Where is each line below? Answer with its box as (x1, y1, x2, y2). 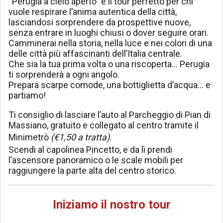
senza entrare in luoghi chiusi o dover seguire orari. (8, 27, 209, 38)
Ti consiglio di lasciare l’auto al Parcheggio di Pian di (8, 109, 211, 120)
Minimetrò (8, 131, 51, 142)
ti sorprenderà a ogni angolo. (8, 69, 119, 80)
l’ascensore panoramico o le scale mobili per (8, 154, 183, 165)
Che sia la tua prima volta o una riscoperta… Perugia (8, 58, 210, 69)
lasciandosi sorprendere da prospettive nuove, (8, 16, 191, 27)
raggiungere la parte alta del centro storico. (8, 165, 178, 176)
